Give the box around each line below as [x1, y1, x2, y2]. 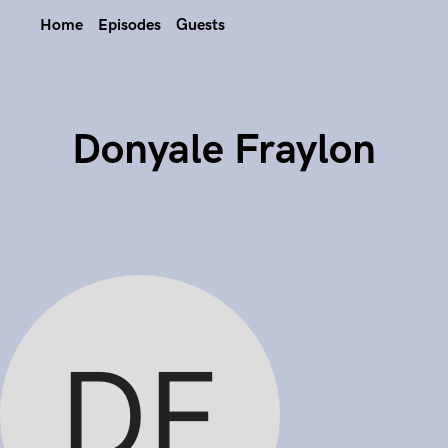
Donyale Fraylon [72, 124, 376, 176]
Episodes [98, 16, 161, 35]
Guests [176, 16, 225, 35]
